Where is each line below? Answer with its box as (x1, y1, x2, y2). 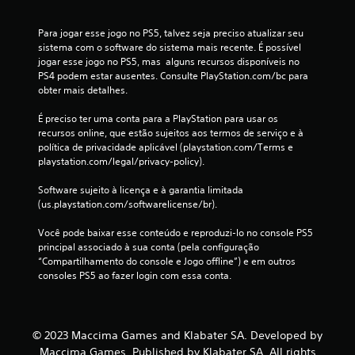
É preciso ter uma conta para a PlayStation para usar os (38, 111, 278, 125)
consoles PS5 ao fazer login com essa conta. (38, 268, 231, 282)
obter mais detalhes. (38, 82, 128, 97)
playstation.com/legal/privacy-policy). (38, 154, 204, 168)
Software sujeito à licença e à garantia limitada (38, 182, 243, 197)
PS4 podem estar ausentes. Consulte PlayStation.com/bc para (38, 68, 308, 82)
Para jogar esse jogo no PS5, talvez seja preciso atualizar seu (38, 25, 303, 40)
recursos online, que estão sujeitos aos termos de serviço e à (38, 125, 303, 139)
